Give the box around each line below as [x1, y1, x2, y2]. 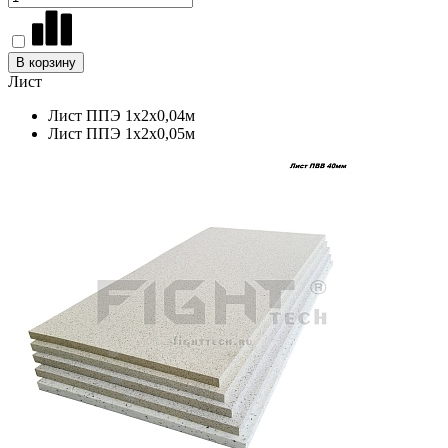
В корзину [16, 54, 76, 70]
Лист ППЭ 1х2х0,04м [48, 106, 195, 124]
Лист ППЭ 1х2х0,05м [48, 124, 195, 142]
